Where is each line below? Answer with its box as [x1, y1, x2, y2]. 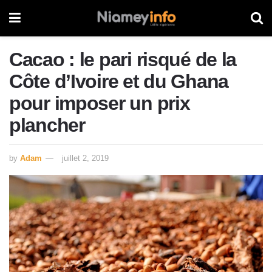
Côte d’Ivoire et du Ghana [9, 70, 228, 92]
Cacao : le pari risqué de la [9, 49, 237, 70]
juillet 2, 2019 [62, 153, 109, 163]
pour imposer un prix [9, 92, 190, 114]
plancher [9, 114, 85, 136]
